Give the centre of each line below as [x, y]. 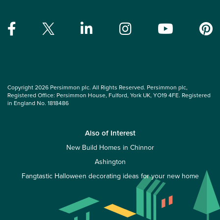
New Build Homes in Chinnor [110, 148]
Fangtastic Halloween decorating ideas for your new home [110, 176]
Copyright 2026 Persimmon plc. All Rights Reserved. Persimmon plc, [97, 87]
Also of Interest [110, 133]
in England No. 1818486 [38, 103]
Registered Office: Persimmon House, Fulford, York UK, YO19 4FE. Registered [109, 95]
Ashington [110, 162]
